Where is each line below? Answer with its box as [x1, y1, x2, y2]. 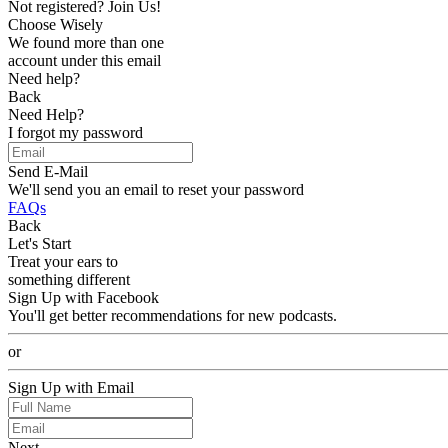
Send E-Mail [8, 163, 88, 180]
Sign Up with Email [8, 379, 134, 396]
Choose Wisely [8, 16, 103, 33]
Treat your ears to [8, 253, 118, 270]
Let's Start [8, 235, 71, 252]
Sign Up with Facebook [8, 289, 159, 306]
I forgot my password [8, 124, 143, 141]
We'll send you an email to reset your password [8, 181, 304, 198]
